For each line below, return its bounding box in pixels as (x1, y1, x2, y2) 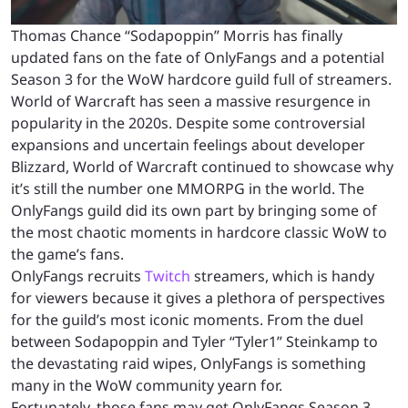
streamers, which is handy (190, 265, 374, 286)
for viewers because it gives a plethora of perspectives (11, 287, 385, 308)
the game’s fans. (11, 243, 124, 264)
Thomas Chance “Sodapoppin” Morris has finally (11, 25, 342, 46)
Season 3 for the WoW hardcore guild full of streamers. (11, 68, 392, 89)
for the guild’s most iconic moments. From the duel (11, 309, 363, 330)
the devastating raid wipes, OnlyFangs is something (11, 352, 366, 373)
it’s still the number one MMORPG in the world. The (11, 178, 364, 199)
